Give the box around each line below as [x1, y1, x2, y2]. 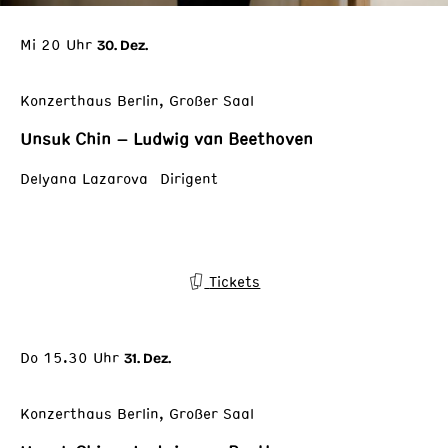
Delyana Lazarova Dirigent [20, 167, 218, 188]
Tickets [209, 270, 261, 291]
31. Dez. [124, 349, 171, 367]
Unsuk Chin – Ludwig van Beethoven [20, 127, 313, 151]
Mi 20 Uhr [20, 34, 92, 55]
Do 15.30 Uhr [20, 346, 119, 367]
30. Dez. [97, 37, 148, 55]
